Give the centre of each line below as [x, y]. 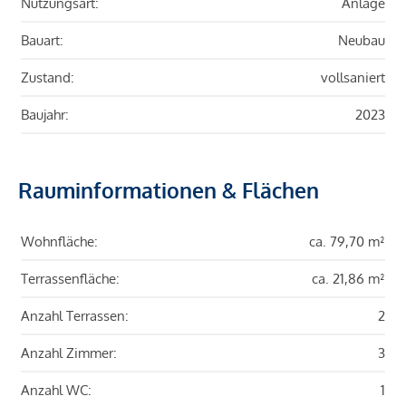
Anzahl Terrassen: [75, 316]
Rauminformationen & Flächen [169, 190]
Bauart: [42, 41]
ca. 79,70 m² [347, 242]
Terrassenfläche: [70, 279]
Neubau [362, 41]
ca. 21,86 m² [348, 279]
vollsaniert [353, 78]
